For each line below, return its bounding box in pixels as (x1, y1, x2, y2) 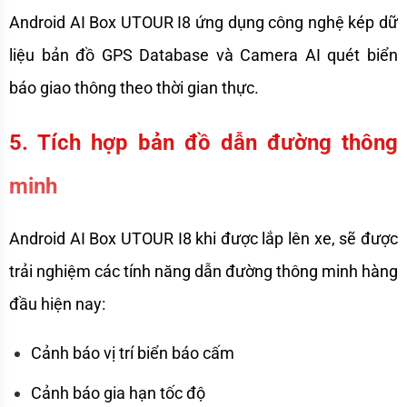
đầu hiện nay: (9, 294, 109, 314)
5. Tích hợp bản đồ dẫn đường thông (9, 130, 398, 156)
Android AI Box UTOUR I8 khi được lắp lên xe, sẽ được (9, 229, 398, 249)
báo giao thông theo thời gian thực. (9, 78, 263, 98)
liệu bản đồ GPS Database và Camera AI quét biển (9, 45, 398, 65)
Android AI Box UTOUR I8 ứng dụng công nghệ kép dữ (9, 13, 398, 33)
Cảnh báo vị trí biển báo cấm (31, 343, 234, 363)
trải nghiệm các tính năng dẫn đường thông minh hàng (9, 262, 398, 282)
